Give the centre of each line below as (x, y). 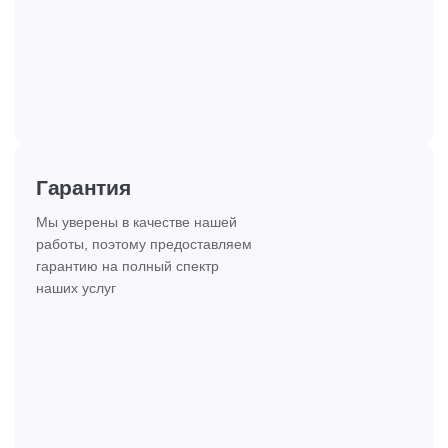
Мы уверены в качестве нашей (136, 222)
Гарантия (83, 187)
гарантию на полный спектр (127, 266)
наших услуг (76, 288)
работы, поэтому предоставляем (144, 244)
